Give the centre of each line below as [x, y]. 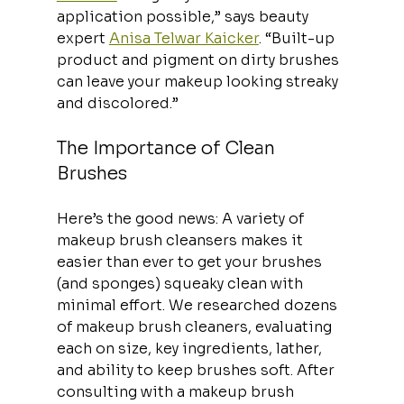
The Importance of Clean [168, 148]
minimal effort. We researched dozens [198, 305]
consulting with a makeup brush [177, 391]
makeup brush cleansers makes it [181, 240]
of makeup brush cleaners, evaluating [196, 326]
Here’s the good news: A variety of [182, 218]
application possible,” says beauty [184, 16]
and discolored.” [117, 103]
